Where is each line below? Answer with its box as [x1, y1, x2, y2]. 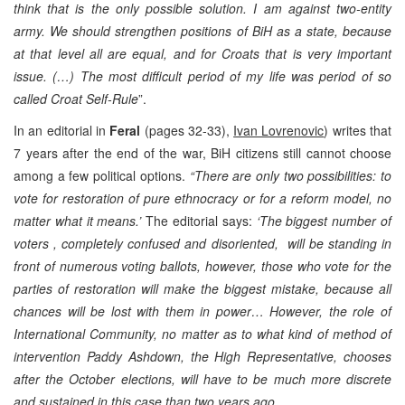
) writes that [324, 120, 392, 139]
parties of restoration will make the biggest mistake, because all [14, 278, 391, 297]
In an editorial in [14, 120, 110, 139]
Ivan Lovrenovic [233, 120, 325, 139]
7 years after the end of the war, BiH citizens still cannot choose [14, 143, 391, 162]
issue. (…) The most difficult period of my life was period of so [14, 66, 391, 85]
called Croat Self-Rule [14, 89, 138, 108]
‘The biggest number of [256, 211, 392, 230]
